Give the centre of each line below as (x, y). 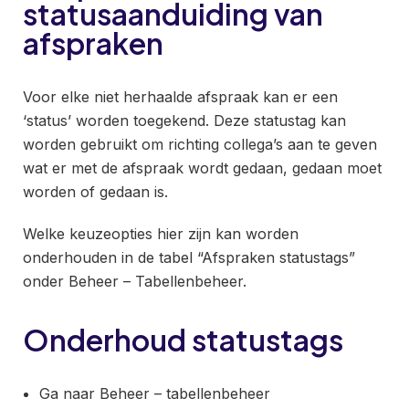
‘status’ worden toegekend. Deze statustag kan (184, 121)
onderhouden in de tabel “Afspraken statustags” (189, 257)
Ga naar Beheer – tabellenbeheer (155, 393)
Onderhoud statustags (183, 340)
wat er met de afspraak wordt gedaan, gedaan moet (202, 168)
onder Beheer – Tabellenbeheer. (135, 281)
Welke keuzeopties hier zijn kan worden (161, 234)
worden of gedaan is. (95, 192)
